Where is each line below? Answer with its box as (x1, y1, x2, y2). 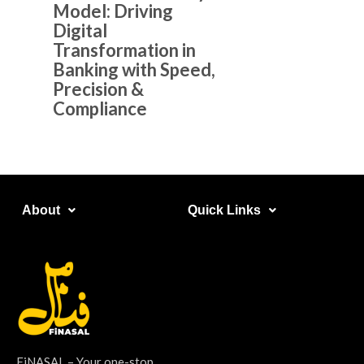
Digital (53, 19, 107, 42)
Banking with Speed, (53, 58, 215, 81)
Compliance (53, 97, 147, 120)
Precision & (53, 78, 144, 101)
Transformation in (53, 39, 196, 62)
